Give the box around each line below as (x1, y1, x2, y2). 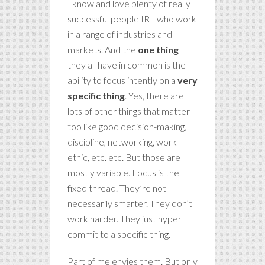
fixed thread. (67, 182, 118, 193)
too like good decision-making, (67, 120, 186, 132)
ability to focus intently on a (67, 74, 176, 86)
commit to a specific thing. (67, 228, 172, 240)
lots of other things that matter (67, 105, 190, 117)
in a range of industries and (67, 28, 172, 40)
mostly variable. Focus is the (67, 166, 179, 178)
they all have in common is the (67, 59, 186, 70)
